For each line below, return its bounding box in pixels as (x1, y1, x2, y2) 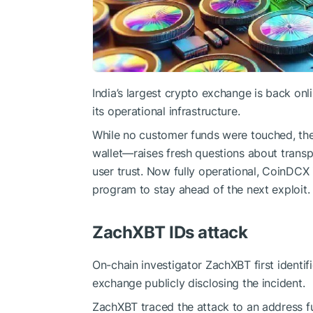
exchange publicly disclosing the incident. (92, 275, 305, 290)
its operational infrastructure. (92, 103, 240, 118)
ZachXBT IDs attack (92, 221, 248, 242)
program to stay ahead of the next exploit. (92, 182, 310, 196)
